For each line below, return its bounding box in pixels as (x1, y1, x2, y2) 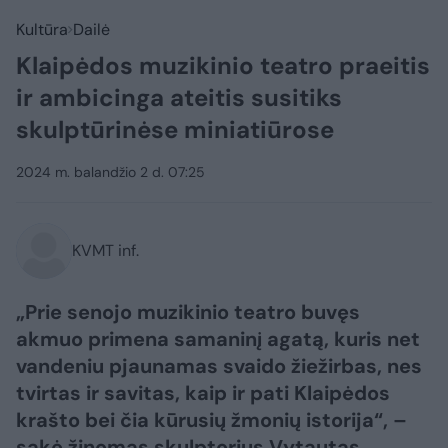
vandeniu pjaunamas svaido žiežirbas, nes (16, 353, 422, 379)
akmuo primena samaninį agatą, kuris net (16, 326, 420, 352)
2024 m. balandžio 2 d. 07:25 (16, 163, 205, 181)
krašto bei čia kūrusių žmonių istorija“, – (16, 407, 407, 433)
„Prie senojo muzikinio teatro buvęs (16, 299, 360, 325)
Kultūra (16, 19, 68, 40)
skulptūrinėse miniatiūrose (16, 114, 334, 145)
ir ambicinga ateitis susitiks (16, 82, 342, 113)
